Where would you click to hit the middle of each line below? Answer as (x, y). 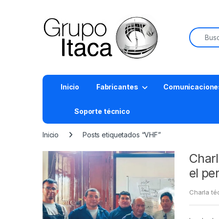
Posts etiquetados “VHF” (122, 135)
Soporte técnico (102, 111)
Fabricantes (117, 87)
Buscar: (202, 31)
